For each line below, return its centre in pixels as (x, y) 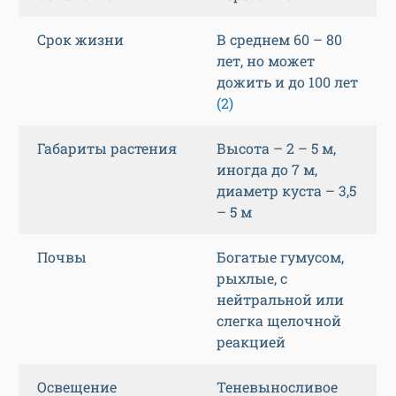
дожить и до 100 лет (287, 82)
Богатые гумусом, (280, 257)
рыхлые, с (252, 278)
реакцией (251, 342)
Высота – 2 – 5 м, (276, 148)
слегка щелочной (279, 321)
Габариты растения (107, 148)
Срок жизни (80, 40)
